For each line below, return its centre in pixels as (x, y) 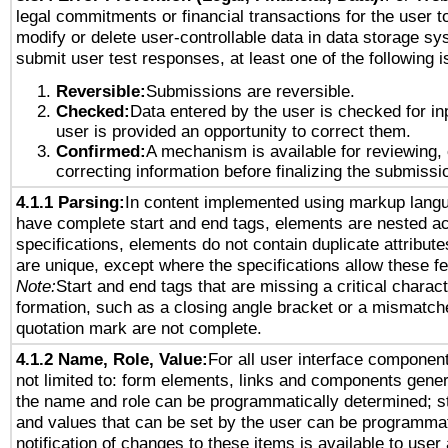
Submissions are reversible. (250, 91)
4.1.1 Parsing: (70, 202)
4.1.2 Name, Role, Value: (112, 359)
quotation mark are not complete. (139, 328)
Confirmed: (101, 151)
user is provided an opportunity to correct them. (233, 131)
